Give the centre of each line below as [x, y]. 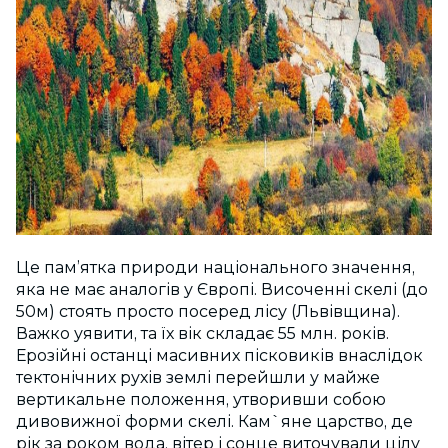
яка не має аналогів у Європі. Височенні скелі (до [222, 290]
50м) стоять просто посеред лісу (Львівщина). [208, 312]
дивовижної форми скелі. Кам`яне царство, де [214, 422]
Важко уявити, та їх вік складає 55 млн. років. [202, 334]
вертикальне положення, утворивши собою [201, 400]
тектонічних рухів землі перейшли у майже [198, 378]
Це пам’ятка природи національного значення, [215, 268]
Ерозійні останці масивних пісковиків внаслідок [219, 356]
